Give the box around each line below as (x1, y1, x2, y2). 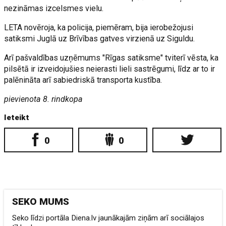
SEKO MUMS (12, 196, 70, 207)
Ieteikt (4, 113, 30, 122)
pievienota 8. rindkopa (4, 94, 83, 104)
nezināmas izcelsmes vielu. (4, 4, 104, 13)
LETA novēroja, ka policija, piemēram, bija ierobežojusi (4, 23, 194, 32)
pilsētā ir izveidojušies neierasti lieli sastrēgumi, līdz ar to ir (4, 64, 215, 74)
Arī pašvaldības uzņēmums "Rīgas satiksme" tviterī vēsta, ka (4, 53, 219, 63)
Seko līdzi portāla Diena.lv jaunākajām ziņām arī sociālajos (12, 213, 205, 222)
